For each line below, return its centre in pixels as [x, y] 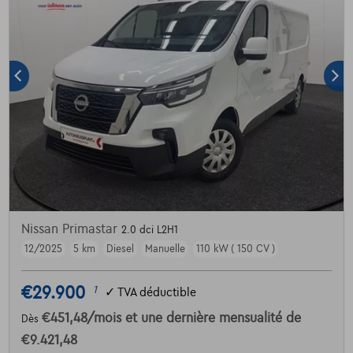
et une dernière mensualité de [213, 318]
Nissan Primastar [71, 229]
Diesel [120, 249]
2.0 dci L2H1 [149, 230]
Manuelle [165, 249]
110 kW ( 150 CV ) [235, 249]
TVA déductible [156, 293]
